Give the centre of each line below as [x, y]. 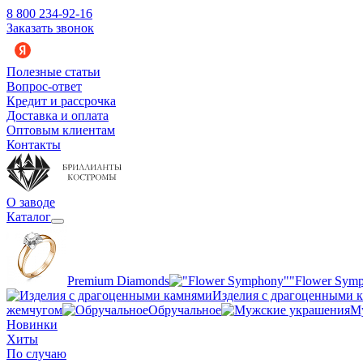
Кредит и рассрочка [61, 101]
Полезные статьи [53, 72]
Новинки [32, 325]
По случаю [36, 354]
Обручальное [185, 310]
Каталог [29, 217]
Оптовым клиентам [61, 130]
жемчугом [34, 310]
